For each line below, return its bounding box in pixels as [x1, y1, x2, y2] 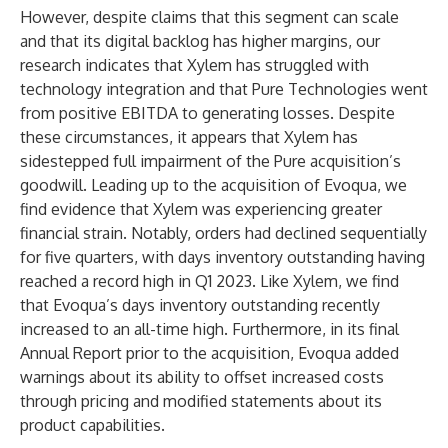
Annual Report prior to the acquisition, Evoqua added [20, 343, 399, 363]
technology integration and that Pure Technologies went [20, 79, 428, 99]
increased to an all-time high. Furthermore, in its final [20, 319, 399, 339]
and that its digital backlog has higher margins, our [20, 31, 380, 51]
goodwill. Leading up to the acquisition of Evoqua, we [20, 175, 407, 195]
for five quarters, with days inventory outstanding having [20, 247, 425, 267]
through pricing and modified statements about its [20, 391, 382, 411]
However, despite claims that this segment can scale [20, 7, 399, 27]
